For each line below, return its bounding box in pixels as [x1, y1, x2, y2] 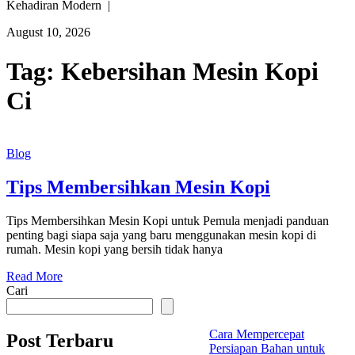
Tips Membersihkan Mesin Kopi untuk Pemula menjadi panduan [6, 214, 329, 228]
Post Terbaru [6, 330, 113, 351]
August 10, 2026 [6, 25, 90, 40]
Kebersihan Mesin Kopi [61, 56, 319, 86]
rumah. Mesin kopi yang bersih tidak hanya [6, 242, 223, 257]
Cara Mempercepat [209, 327, 304, 342]
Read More [6, 269, 63, 284]
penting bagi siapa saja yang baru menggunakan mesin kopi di [6, 228, 316, 242]
